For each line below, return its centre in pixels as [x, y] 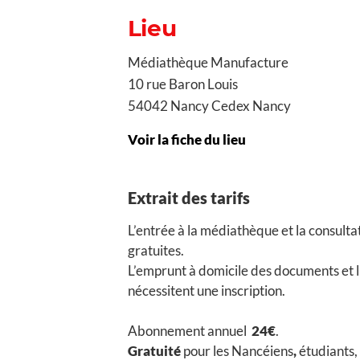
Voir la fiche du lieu [186, 140]
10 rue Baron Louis [182, 84]
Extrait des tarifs [188, 198]
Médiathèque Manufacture [208, 63]
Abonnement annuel [188, 331]
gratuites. [155, 251]
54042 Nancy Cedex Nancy [209, 106]
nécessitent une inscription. [206, 291]
